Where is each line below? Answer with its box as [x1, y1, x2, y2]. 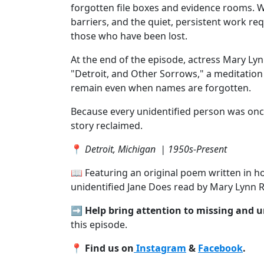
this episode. [71, 217, 127, 231]
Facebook [198, 241, 243, 255]
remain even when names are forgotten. [71, 81, 251, 94]
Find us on [85, 241, 134, 255]
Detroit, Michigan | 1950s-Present [85, 142, 227, 156]
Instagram [134, 241, 186, 255]
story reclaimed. [71, 118, 143, 132]
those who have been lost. [71, 29, 187, 42]
